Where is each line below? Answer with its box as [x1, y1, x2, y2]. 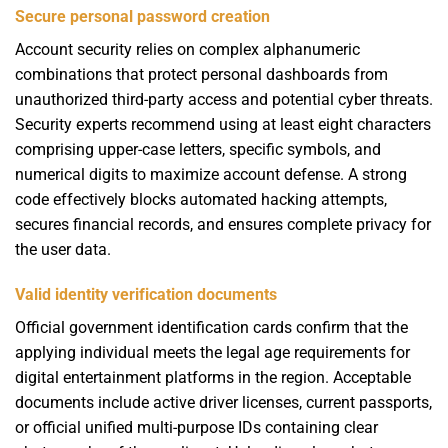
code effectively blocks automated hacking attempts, [15, 189, 387, 209]
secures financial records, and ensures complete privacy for [15, 214, 431, 234]
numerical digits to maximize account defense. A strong [15, 164, 407, 184]
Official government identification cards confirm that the [15, 318, 408, 338]
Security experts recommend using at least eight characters [15, 114, 431, 134]
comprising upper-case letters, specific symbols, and [15, 139, 381, 159]
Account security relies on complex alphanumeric [15, 39, 360, 59]
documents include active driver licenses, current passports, [15, 393, 432, 413]
